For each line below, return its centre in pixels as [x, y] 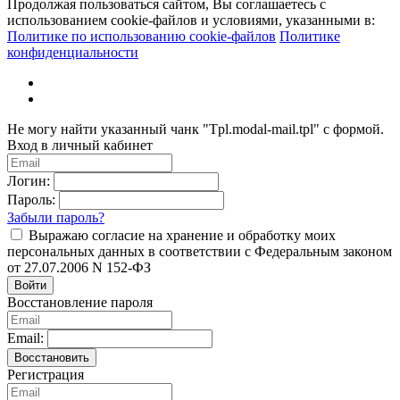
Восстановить [52, 357]
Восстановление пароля [80, 302]
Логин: [29, 180]
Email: [25, 337]
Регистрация [46, 374]
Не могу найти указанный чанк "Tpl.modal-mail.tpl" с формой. [196, 129]
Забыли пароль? [56, 217]
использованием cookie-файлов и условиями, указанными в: [191, 20]
